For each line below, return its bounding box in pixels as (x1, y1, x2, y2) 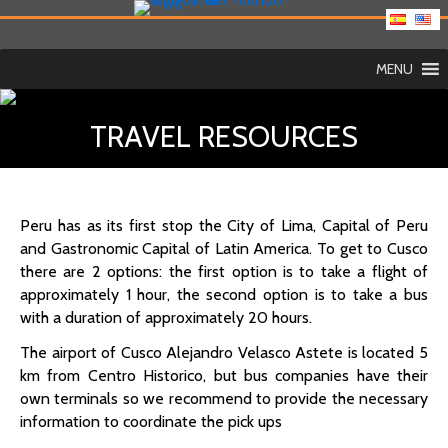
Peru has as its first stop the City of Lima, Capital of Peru (20, 216, 428, 235)
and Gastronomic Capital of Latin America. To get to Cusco (20, 239, 428, 258)
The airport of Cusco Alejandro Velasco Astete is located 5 (20, 343, 428, 362)
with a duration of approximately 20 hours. (20, 308, 312, 327)
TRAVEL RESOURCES (90, 119, 358, 154)
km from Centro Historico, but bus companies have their (20, 366, 428, 385)
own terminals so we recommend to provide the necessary (20, 389, 428, 408)
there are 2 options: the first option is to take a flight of (20, 262, 428, 281)
